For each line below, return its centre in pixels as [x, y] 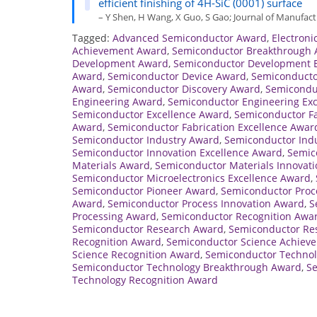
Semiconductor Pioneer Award [144, 190]
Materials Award [111, 165]
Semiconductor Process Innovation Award [206, 203]
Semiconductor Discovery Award [184, 88]
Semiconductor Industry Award [146, 139]
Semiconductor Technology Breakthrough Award [187, 267]
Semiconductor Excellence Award [151, 114]
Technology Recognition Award [145, 279]
